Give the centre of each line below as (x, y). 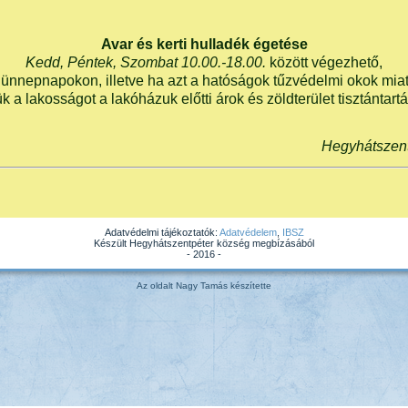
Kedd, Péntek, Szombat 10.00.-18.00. (146, 62)
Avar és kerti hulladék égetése (204, 44)
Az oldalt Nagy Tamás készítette (204, 286)
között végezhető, (324, 62)
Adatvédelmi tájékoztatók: (162, 232)
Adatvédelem (248, 232)
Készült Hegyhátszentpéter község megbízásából (204, 243)
